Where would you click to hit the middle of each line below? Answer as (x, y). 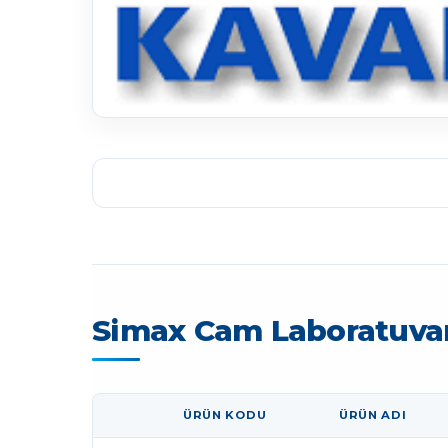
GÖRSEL (134, 423)
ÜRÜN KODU (225, 415)
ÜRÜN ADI (373, 415)
